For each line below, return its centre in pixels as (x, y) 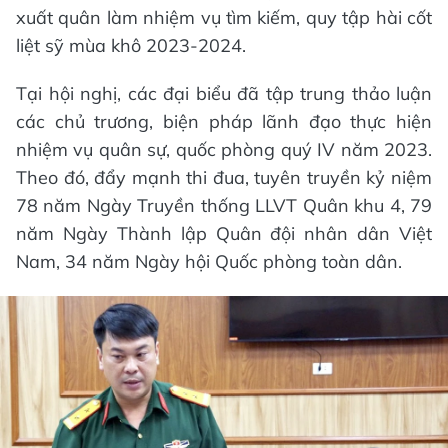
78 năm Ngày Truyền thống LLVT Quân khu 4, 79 (224, 205)
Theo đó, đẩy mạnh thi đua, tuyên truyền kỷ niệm (224, 177)
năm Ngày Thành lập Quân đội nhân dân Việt (224, 233)
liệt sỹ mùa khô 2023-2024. (131, 45)
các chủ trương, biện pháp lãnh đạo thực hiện (224, 121)
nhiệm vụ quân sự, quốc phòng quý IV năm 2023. (224, 149)
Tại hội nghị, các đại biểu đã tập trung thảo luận (224, 93)
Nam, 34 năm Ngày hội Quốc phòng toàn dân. (209, 261)
